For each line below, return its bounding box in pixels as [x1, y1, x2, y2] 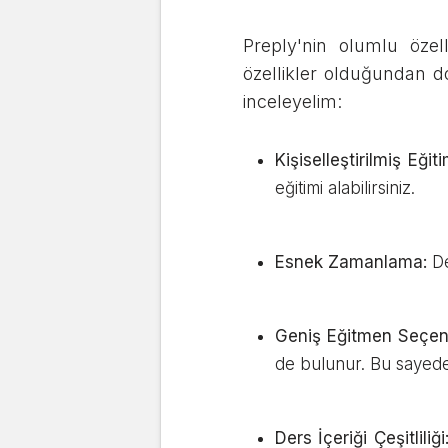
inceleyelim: [243, 91, 347, 112]
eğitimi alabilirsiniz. [275, 178, 420, 198]
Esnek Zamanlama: [275, 252, 427, 272]
